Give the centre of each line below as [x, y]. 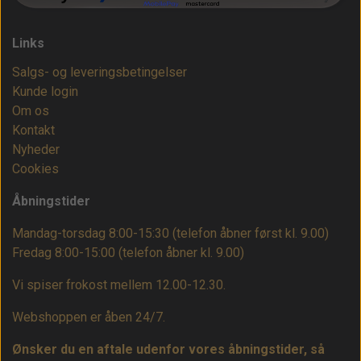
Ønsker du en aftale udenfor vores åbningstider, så [168, 350]
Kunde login [45, 92]
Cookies [35, 169]
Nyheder [36, 150]
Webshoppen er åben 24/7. [89, 317]
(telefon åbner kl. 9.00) [181, 253]
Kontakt [33, 131]
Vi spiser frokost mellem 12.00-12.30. [119, 285]
